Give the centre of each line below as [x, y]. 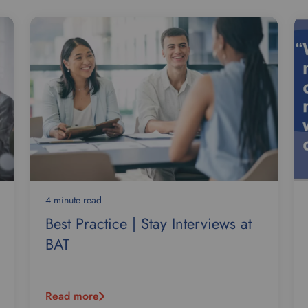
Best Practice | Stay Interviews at [148, 223]
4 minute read [74, 200]
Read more [72, 296]
